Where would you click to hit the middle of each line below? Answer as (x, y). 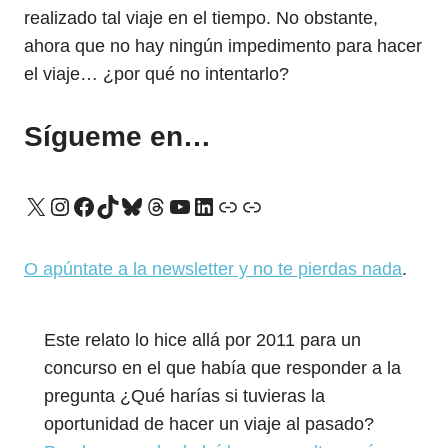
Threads (186, 205)
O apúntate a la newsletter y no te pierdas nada (213, 269)
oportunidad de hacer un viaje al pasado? (209, 424)
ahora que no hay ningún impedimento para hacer (223, 46)
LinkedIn (235, 205)
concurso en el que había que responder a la (222, 368)
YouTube (213, 205)
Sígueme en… (117, 136)
